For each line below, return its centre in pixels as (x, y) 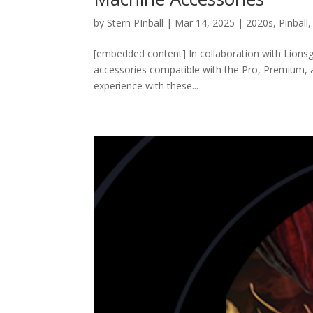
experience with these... (146, 85)
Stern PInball (136, 22)
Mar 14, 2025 (205, 22)
